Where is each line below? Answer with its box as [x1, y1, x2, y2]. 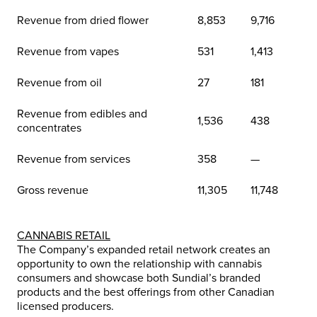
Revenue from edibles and [17, 106, 147, 121]
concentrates [17, 120, 81, 135]
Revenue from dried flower [17, 13, 149, 28]
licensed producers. [17, 299, 114, 313]
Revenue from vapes [17, 44, 119, 59]
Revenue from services [17, 151, 130, 166]
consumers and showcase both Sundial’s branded [17, 270, 260, 285]
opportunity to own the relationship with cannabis [17, 256, 262, 271]
